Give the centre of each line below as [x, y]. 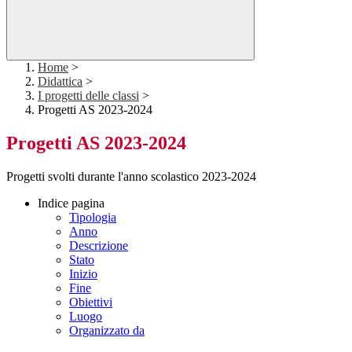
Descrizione [99, 246]
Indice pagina [71, 203]
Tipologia [93, 218]
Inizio [83, 274]
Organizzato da [107, 331]
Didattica [60, 82]
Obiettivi [91, 302]
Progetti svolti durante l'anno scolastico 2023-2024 [131, 177]
